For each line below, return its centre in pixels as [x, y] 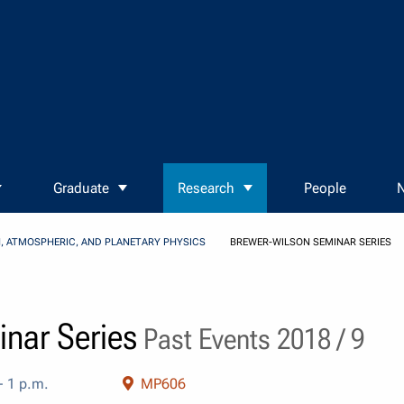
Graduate [81, 188]
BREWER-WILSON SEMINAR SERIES [310, 243]
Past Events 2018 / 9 [250, 339]
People [325, 188]
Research [207, 188]
